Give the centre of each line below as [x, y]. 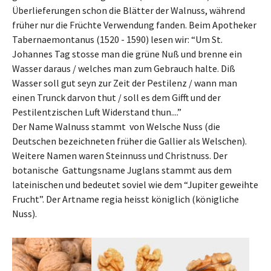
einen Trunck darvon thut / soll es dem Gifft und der [116, 98]
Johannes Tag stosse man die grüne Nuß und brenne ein [127, 54]
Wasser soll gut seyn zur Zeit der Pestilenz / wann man [125, 83]
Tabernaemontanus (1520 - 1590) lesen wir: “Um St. [117, 40]
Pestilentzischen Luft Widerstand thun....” [97, 112]
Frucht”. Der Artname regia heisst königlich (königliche [126, 199]
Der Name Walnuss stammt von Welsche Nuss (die [116, 127]
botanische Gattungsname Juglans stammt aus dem [122, 170]
